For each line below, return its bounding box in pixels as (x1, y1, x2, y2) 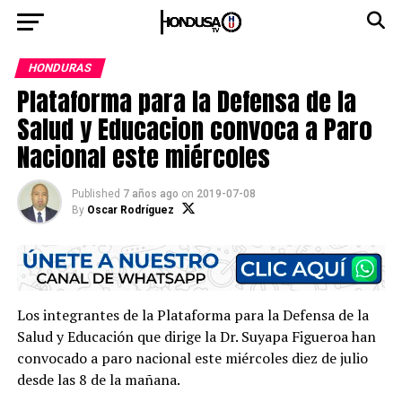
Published (71, 188, 120, 200)
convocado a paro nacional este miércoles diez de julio (16, 348, 368, 369)
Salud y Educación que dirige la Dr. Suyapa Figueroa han (16, 327, 376, 347)
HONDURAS (26, 61, 93, 74)
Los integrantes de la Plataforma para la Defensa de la (16, 305, 369, 326)
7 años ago (122, 188, 179, 200)
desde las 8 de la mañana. (16, 370, 180, 390)
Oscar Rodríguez (86, 204, 174, 216)
